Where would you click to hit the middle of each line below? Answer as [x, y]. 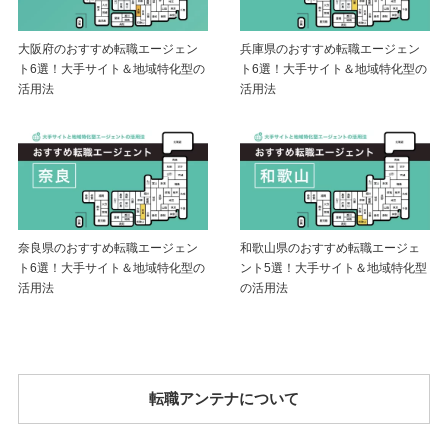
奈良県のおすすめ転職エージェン [108, 247]
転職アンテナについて [224, 398]
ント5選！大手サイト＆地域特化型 [333, 267]
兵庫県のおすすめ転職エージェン [330, 48]
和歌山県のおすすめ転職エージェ [330, 247]
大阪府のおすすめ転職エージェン [108, 48]
